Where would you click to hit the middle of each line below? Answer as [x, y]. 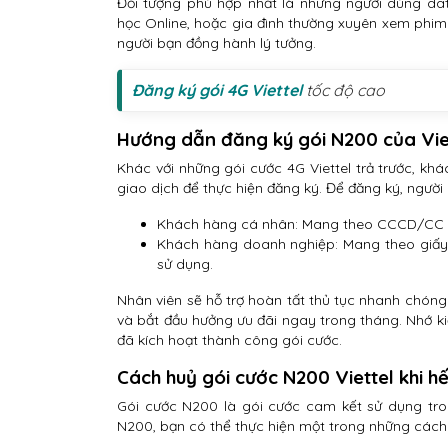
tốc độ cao [343, 90]
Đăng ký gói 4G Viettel [217, 90]
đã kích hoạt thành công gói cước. [229, 340]
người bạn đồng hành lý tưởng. [216, 43]
